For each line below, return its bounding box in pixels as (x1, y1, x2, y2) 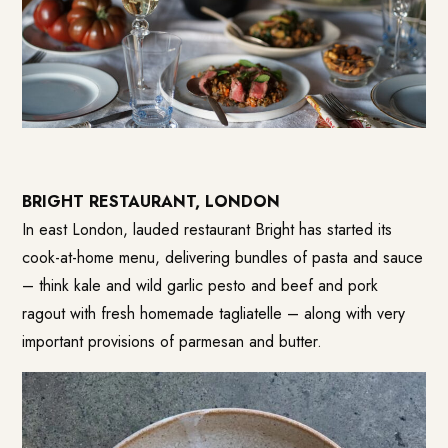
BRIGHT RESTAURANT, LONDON (22, 190, 281, 214)
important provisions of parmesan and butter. (22, 330, 323, 354)
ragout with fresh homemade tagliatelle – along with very (22, 302, 406, 326)
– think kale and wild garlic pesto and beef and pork (22, 274, 379, 298)
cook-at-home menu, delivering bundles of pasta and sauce (22, 246, 424, 270)
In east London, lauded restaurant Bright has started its (22, 218, 393, 242)
